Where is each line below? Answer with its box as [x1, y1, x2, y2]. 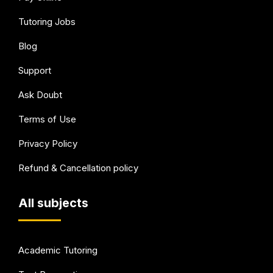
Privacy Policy [18, 137, 77, 149]
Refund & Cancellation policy [18, 161, 138, 174]
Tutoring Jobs [18, 15, 76, 27]
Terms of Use [18, 113, 76, 125]
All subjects [18, 195, 88, 210]
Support [18, 64, 51, 76]
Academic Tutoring [18, 244, 97, 256]
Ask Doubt [18, 88, 62, 101]
